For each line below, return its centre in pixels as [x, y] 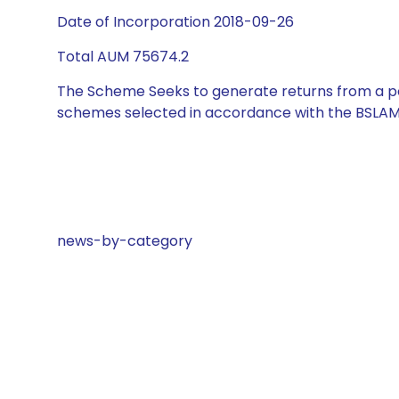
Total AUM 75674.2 [123, 57]
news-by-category [125, 241]
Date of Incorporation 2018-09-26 [175, 22]
